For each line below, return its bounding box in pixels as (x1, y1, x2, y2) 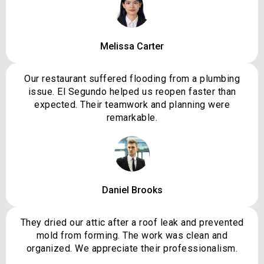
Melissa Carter (100, 41, 164, 52)
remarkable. (106, 112, 158, 124)
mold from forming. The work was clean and (36, 230, 228, 242)
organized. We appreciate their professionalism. (26, 243, 238, 255)
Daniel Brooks (101, 184, 163, 196)
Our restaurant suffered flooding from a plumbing (24, 73, 240, 85)
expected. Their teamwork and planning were (34, 99, 230, 111)
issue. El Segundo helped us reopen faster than (28, 86, 236, 98)
